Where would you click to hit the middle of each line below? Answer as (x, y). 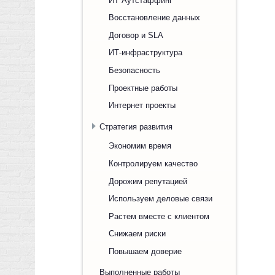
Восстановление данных (154, 17)
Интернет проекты (142, 105)
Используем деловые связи (161, 198)
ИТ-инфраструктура (145, 52)
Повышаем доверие (145, 251)
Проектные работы (143, 88)
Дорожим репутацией (148, 181)
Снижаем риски (137, 233)
